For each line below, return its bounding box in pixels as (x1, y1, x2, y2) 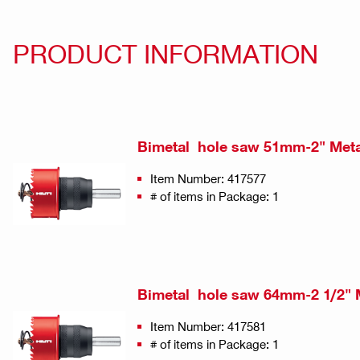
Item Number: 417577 (150, 170, 266, 186)
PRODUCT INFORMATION (13, 37, 318, 68)
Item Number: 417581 (150, 318, 266, 333)
